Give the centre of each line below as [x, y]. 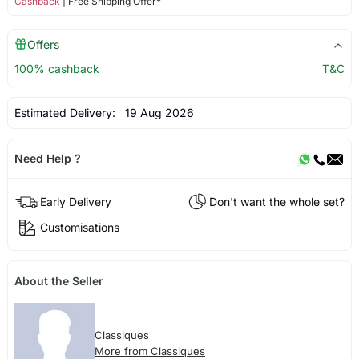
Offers [43, 45]
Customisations [79, 227]
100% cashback [56, 69]
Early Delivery [75, 201]
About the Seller [58, 281]
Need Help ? [47, 158]
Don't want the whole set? [277, 201]
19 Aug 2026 [156, 113]
